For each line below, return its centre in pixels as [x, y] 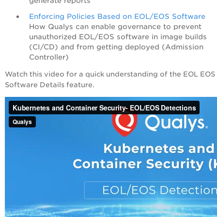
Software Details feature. [50, 85]
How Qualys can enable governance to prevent [115, 27]
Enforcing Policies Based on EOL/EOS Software [117, 16]
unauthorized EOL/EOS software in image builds [118, 37]
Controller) [51, 57]
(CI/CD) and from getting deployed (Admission [116, 47]
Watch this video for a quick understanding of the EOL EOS [110, 74]
